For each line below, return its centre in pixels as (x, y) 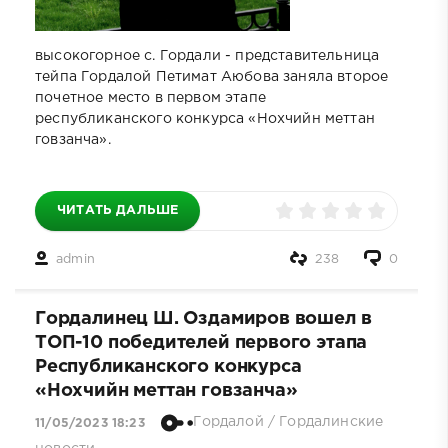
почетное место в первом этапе (150, 97)
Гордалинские (331, 422)
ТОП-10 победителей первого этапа (201, 342)
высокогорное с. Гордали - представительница (207, 55)
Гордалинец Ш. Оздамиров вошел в (203, 318)
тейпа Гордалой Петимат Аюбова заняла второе (212, 76)
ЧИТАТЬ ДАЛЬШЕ (118, 210)
